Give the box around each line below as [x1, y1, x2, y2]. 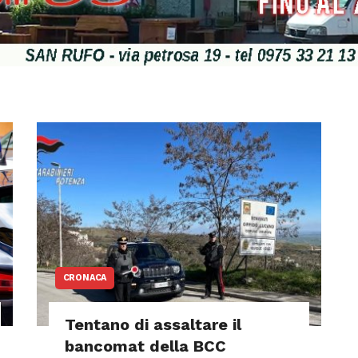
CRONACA [62, 272, 107, 283]
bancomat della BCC [64, 336, 226, 356]
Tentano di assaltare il [64, 315, 241, 334]
